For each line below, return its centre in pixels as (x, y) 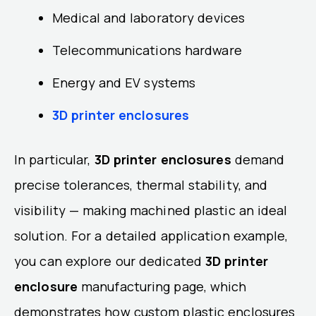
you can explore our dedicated (110, 261)
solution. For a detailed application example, (151, 235)
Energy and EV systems (124, 82)
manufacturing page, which (162, 286)
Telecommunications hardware (147, 50)
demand (258, 159)
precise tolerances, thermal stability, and (141, 184)
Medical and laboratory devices (148, 17)
